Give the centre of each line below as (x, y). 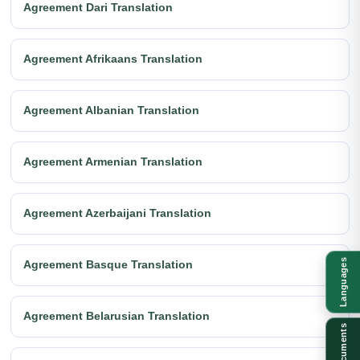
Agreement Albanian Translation (111, 110)
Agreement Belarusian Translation (117, 316)
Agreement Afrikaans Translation (113, 59)
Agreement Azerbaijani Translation (117, 213)
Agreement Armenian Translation (113, 162)
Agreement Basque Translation (108, 265)
